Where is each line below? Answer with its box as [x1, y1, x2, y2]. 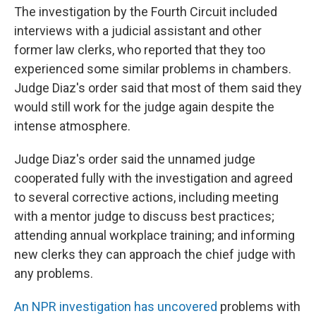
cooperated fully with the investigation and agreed [14, 171, 293, 186]
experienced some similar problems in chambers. [14, 61, 291, 76]
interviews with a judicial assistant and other [14, 23, 262, 38]
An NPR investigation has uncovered [14, 299, 217, 314]
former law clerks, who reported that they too [14, 42, 265, 57]
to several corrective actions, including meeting [14, 190, 279, 205]
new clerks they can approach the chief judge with [14, 247, 296, 262]
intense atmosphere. [14, 119, 130, 133]
